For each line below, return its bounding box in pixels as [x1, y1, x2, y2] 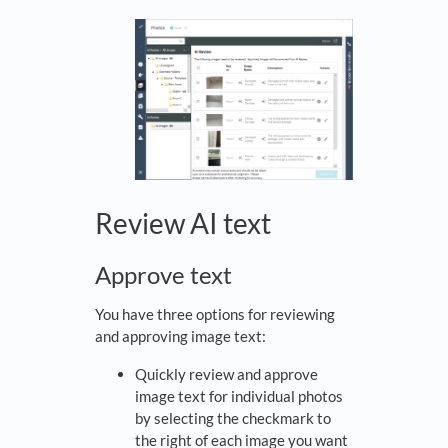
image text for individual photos [135, 386, 343, 405]
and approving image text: [95, 326, 269, 345]
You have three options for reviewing [95, 304, 335, 323]
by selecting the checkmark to [135, 408, 331, 427]
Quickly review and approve [135, 364, 318, 383]
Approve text [95, 259, 237, 289]
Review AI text [95, 205, 276, 240]
